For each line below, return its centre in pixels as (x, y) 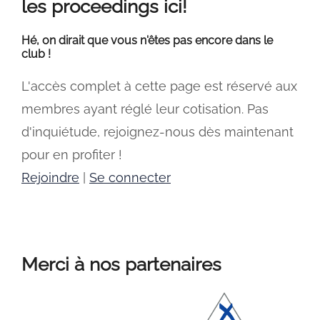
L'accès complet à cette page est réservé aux (159, 86)
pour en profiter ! (72, 155)
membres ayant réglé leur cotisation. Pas (145, 109)
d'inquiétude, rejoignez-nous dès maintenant (157, 132)
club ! (36, 54)
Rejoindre (50, 177)
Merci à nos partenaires (121, 264)
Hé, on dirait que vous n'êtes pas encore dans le (147, 40)
